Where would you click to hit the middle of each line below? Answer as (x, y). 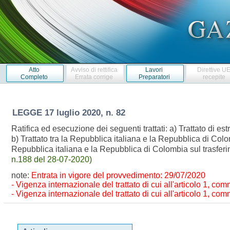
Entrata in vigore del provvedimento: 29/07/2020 (119, 176)
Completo (34, 77)
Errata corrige (94, 77)
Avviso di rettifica (94, 70)
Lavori (154, 70)
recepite (214, 77)
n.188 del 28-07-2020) (52, 159)
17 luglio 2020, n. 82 (86, 112)
